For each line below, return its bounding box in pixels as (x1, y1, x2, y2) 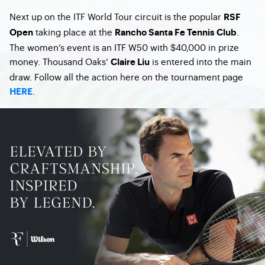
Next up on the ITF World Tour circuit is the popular (9, 9, 224, 22)
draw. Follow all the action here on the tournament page (9, 70, 243, 83)
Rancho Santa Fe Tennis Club (115, 28, 237, 37)
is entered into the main (150, 54, 251, 67)
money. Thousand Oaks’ (9, 54, 111, 67)
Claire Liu (111, 57, 150, 67)
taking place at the (33, 25, 115, 38)
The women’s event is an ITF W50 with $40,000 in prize (9, 40, 239, 53)
